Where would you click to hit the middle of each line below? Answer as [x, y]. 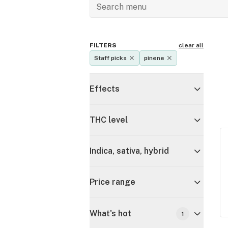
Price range [112, 182]
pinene [154, 58]
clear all [191, 45]
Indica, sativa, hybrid [129, 151]
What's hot [110, 213]
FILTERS [103, 45]
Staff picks [110, 58]
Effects [105, 89]
